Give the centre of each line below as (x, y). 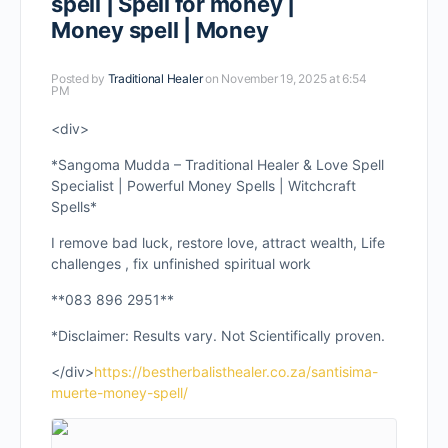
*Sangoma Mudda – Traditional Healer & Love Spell (217, 164)
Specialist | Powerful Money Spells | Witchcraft (203, 185)
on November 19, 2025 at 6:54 (286, 78)
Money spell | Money (160, 30)
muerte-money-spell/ (119, 392)
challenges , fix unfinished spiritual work (181, 263)
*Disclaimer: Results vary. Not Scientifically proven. (218, 335)
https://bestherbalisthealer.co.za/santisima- (236, 371)
